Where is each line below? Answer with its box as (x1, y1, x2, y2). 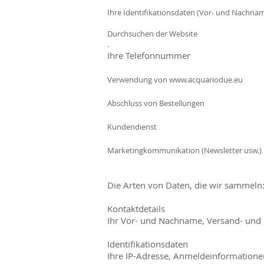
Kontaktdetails (107, 202, 165, 214)
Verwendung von (107, 74, 169, 85)
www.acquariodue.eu (169, 74, 243, 85)
